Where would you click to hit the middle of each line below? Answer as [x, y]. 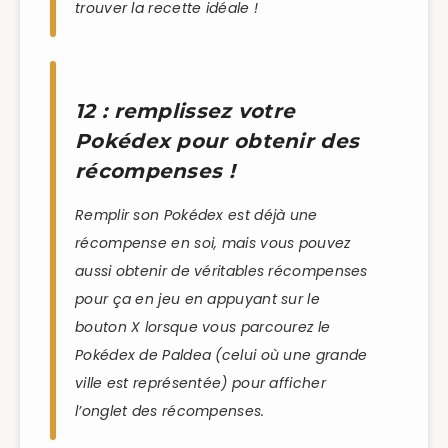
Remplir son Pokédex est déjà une [196, 214]
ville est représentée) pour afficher [200, 382]
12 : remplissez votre [185, 111]
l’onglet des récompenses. [170, 410]
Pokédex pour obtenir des [217, 141]
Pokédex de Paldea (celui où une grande [221, 354]
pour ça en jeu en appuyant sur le [197, 298]
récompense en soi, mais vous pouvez [213, 242]
